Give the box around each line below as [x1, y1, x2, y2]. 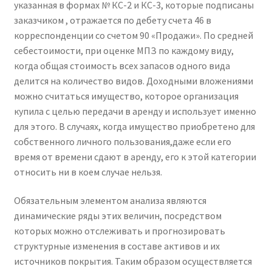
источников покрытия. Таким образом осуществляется [13, 255, 252, 268]
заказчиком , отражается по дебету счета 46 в [13, 13, 211, 26]
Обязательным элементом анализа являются [13, 194, 206, 207]
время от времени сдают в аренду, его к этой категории [13, 150, 256, 163]
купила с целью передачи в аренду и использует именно [13, 104, 256, 117]
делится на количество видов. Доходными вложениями [13, 74, 253, 87]
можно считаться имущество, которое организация [13, 89, 239, 102]
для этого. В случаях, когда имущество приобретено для [13, 120, 255, 132]
